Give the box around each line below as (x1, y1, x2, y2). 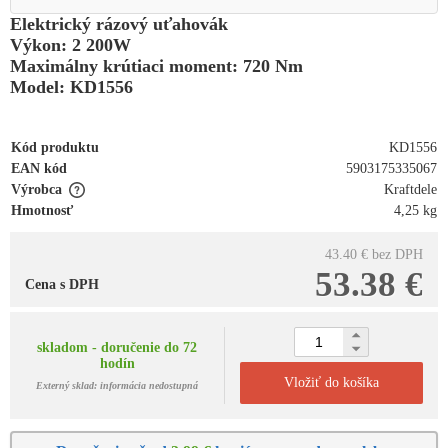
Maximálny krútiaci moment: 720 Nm (10, 56, 303, 76)
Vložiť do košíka (284, 375, 379, 390)
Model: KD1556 (10, 77, 133, 97)
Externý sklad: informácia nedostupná (36, 380, 198, 391)
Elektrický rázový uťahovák (10, 14, 228, 34)
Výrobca (11, 182, 62, 197)
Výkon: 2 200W (10, 35, 131, 55)
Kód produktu (11, 140, 99, 155)
